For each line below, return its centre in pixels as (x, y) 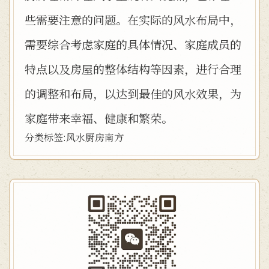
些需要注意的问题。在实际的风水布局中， (133, 20)
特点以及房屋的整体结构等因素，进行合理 (133, 69)
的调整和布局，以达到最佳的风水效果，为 (133, 93)
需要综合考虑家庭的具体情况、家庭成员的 (133, 44)
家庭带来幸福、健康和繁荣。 (99, 118)
